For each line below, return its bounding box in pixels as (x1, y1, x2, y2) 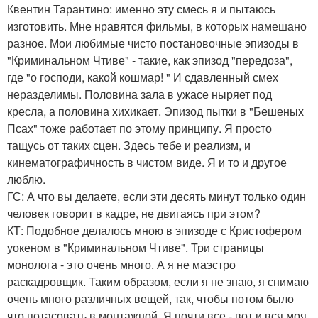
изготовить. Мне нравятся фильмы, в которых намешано (7, 18, 307, 35)
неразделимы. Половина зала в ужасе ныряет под (7, 86, 272, 103)
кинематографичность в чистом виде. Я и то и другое (7, 154, 287, 171)
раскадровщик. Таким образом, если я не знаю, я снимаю (7, 273, 309, 290)
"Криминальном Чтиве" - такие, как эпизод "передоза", (7, 52, 292, 69)
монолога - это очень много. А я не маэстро (7, 256, 236, 273)
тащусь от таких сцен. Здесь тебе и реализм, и (7, 137, 251, 154)
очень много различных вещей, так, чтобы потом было (7, 290, 294, 307)
